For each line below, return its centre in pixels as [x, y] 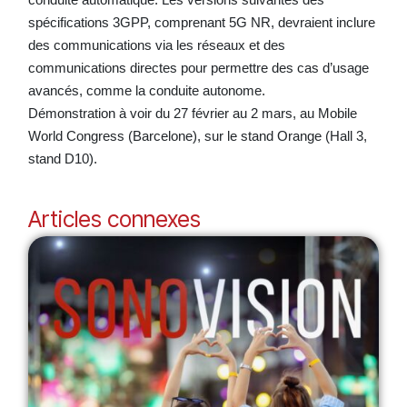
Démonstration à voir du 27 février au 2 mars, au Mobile [192, 113]
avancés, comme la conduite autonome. [146, 90]
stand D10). [64, 158]
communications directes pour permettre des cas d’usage [198, 67]
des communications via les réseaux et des [156, 45]
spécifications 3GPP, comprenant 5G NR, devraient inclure [201, 22]
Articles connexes [114, 218]
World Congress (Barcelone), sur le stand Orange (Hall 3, [197, 135]
